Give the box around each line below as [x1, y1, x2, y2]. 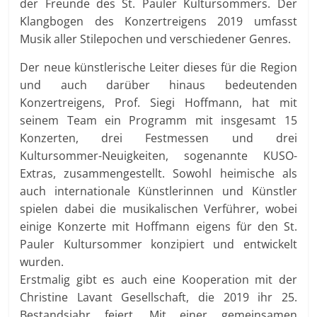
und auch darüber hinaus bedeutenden [20, 76, 297, 93]
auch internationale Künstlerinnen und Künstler [20, 183, 297, 199]
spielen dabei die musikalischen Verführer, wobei [20, 200, 297, 217]
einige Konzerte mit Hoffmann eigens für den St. [20, 218, 297, 234]
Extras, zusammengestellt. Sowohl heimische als [20, 165, 297, 181]
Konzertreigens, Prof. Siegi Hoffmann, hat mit [20, 94, 297, 110]
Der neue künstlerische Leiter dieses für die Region [20, 59, 297, 75]
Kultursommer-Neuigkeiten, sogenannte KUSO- [20, 147, 297, 163]
